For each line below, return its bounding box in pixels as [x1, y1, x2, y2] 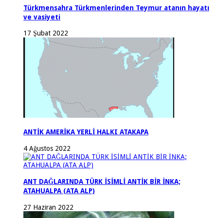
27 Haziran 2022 [23, 203, 73, 211]
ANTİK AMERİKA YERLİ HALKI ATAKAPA [23, 128, 148, 136]
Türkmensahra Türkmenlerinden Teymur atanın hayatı [23, 3, 209, 12]
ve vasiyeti [23, 13, 60, 21]
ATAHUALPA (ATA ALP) [23, 187, 95, 195]
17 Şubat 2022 [23, 29, 68, 37]
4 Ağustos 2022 [23, 144, 71, 152]
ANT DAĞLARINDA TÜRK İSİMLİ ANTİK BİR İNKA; [23, 178, 181, 186]
